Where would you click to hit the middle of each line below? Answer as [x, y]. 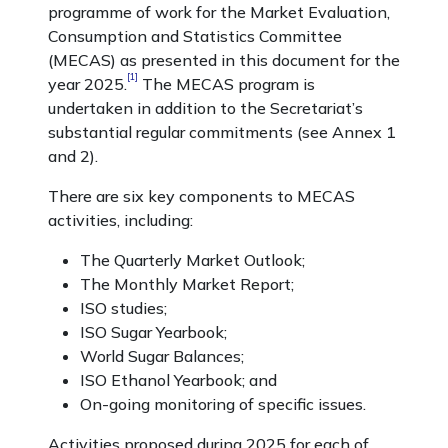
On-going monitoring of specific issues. [223, 404]
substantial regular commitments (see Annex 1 [222, 132]
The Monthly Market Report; [187, 284]
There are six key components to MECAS [201, 196]
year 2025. [87, 84]
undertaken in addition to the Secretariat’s [205, 108]
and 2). [73, 156]
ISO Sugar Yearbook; [153, 332]
